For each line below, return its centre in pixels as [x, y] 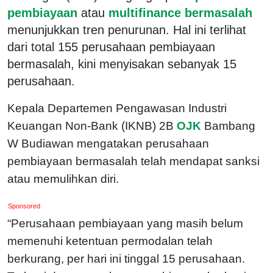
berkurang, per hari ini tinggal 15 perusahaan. [126, 258]
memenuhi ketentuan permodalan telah [110, 241]
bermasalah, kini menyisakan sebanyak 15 [122, 64]
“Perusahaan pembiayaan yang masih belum [125, 223]
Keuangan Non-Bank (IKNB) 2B [90, 126]
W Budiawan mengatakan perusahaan [108, 143]
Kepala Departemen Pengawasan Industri [117, 108]
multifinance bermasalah [179, 12]
